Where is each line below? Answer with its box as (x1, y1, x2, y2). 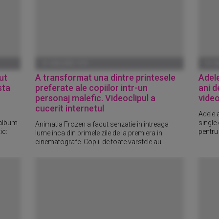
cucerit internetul (35, 103, 105, 113)
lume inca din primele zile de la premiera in (35, 129, 163, 137)
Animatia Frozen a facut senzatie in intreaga (35, 120, 169, 128)
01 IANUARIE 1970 (43, 60, 88, 66)
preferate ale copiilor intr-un (35, 83, 148, 93)
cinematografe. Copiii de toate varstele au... (35, 137, 166, 146)
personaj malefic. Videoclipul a (35, 93, 156, 103)
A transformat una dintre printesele (35, 72, 176, 83)
